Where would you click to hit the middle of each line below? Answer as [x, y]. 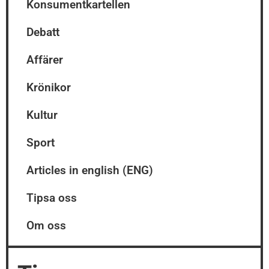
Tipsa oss [52, 198]
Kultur [42, 115]
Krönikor [49, 88]
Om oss [46, 226]
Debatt [43, 32]
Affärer [45, 60]
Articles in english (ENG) [90, 171]
